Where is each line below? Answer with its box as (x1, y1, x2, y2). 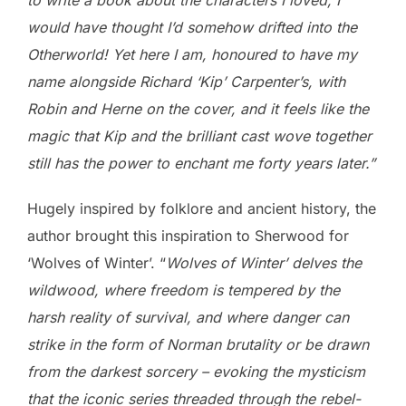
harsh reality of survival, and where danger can (27, 307, 349, 326)
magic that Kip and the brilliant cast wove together (27, 126, 372, 145)
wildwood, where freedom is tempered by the (27, 280, 340, 299)
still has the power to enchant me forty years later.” (27, 153, 375, 172)
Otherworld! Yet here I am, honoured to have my (27, 44, 357, 63)
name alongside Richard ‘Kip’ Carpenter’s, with (27, 72, 345, 91)
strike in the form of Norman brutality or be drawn (27, 334, 369, 353)
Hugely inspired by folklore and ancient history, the (27, 198, 376, 217)
